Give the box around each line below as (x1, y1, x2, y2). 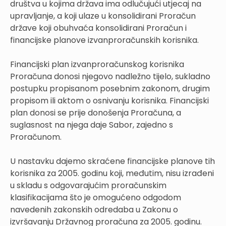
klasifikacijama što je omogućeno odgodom (10, 192, 181, 204)
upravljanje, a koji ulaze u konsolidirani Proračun (10, 10, 196, 22)
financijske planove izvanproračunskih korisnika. (10, 34, 199, 46)
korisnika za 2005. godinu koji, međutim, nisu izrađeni (10, 167, 214, 180)
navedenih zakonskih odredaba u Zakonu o (10, 204, 178, 216)
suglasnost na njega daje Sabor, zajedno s (10, 119, 173, 131)
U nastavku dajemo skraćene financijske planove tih (10, 155, 215, 167)
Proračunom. (10, 131, 62, 143)
